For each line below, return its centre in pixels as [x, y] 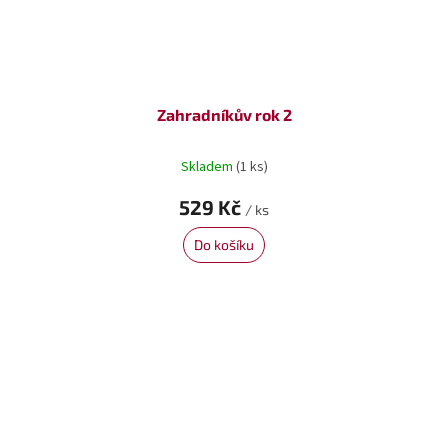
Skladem [208, 167]
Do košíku [224, 244]
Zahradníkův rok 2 [224, 114]
